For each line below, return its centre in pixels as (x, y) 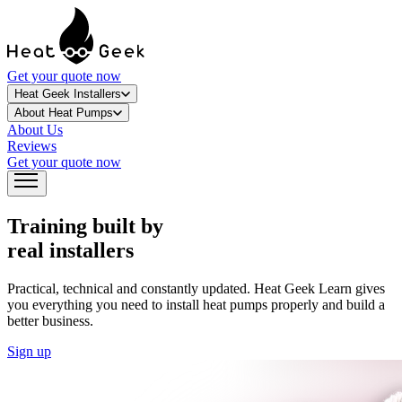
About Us (35, 130)
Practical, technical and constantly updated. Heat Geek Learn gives (196, 288)
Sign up (29, 351)
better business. (50, 320)
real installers (70, 250)
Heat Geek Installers (68, 94)
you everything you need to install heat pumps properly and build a (196, 304)
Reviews (32, 146)
